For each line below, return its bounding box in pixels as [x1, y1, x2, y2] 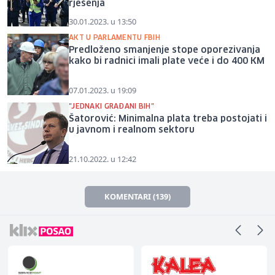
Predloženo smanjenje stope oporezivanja [69, 45, 260, 55]
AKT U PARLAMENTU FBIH [69, 34, 160, 41]
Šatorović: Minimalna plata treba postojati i [69, 114, 267, 123]
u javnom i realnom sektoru [69, 125, 195, 134]
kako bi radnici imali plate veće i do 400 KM [69, 56, 265, 66]
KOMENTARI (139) [104, 190, 171, 202]
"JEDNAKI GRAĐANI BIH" [69, 103, 154, 110]
